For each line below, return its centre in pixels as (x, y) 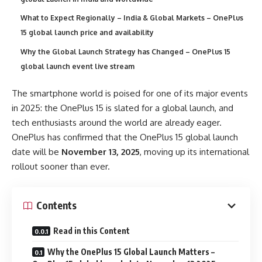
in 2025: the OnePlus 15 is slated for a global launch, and (123, 108)
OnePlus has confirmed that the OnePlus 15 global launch (125, 137)
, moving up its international (194, 152)
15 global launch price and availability (87, 32)
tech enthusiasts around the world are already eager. (117, 123)
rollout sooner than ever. (61, 166)
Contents (56, 205)
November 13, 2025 (101, 152)
